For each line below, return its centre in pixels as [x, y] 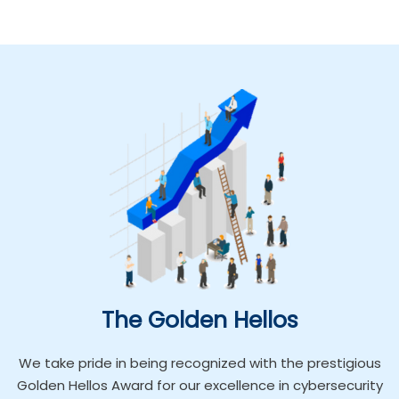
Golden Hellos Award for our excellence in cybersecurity [199, 385]
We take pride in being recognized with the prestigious [199, 363]
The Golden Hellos [199, 320]
